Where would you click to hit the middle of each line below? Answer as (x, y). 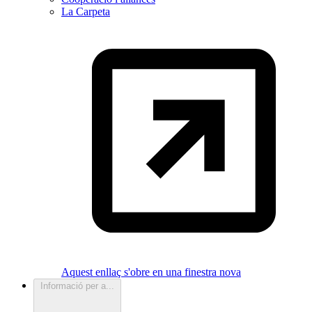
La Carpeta (86, 12)
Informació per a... (77, 286)
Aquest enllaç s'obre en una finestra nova (151, 272)
